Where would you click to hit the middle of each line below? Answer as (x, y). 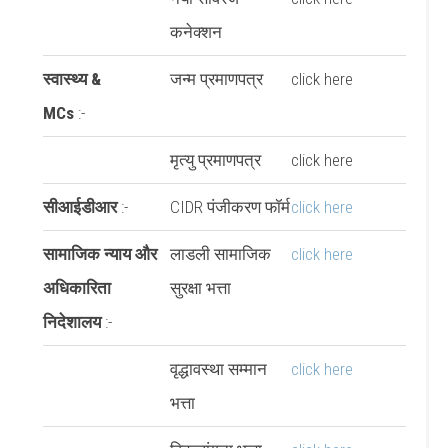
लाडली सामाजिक (220, 253)
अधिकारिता (76, 287)
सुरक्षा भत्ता (200, 287)
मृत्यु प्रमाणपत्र (215, 159)
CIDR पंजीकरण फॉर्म (229, 206)
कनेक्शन (195, 31)
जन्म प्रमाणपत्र (216, 78)
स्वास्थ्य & (71, 78)
